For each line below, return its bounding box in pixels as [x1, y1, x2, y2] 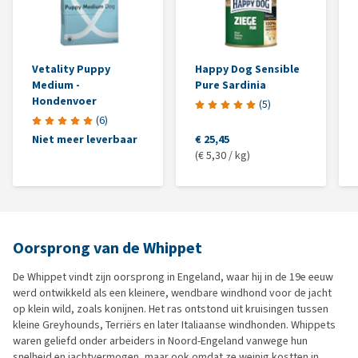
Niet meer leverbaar [32, 132, 137, 148]
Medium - [32, 78, 80, 93]
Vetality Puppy [32, 62, 110, 78]
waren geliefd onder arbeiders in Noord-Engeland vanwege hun [13, 333, 308, 349]
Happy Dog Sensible [195, 62, 300, 78]
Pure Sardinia [195, 78, 266, 93]
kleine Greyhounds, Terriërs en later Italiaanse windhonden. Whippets [13, 317, 336, 333]
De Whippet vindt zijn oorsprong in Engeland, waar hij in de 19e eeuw [13, 269, 333, 285]
